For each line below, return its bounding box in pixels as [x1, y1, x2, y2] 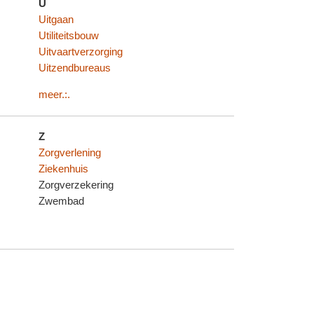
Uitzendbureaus [39, 62, 111, 74]
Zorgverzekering [39, 179, 114, 191]
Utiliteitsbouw [39, 30, 100, 42]
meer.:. [39, 88, 71, 100]
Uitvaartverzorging [39, 46, 123, 58]
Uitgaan [39, 14, 74, 26]
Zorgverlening [39, 147, 102, 159]
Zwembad [39, 196, 85, 207]
